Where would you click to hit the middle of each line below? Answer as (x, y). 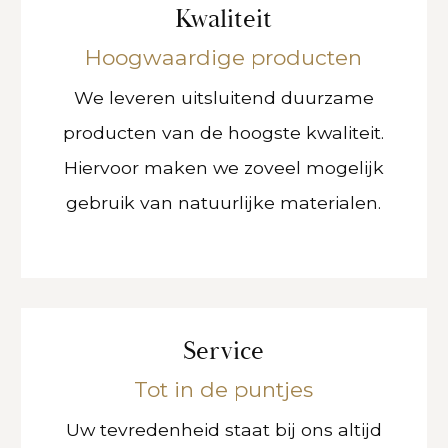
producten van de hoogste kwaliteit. (224, 132)
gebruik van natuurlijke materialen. (224, 202)
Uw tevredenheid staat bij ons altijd (223, 430)
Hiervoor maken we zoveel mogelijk (223, 167)
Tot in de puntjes (224, 390)
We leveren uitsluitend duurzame (223, 97)
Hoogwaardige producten (224, 57)
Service (224, 352)
